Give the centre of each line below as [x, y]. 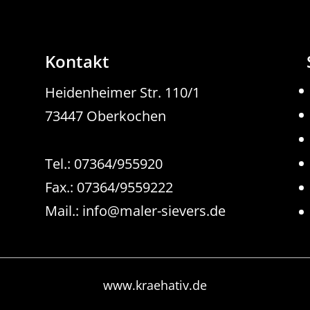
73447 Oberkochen [105, 116]
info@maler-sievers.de [154, 210]
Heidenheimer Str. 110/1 [122, 92]
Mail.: [63, 210]
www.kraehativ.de [155, 285]
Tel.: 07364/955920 [103, 163]
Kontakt [77, 61]
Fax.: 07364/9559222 [109, 187]
